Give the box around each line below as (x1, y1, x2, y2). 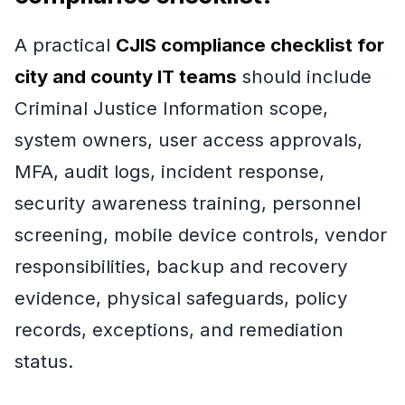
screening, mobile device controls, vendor (14, 222, 387, 246)
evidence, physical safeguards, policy (14, 286, 348, 309)
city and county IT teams (14, 64, 237, 88)
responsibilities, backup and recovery (14, 254, 348, 278)
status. (14, 349, 73, 372)
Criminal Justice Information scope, (14, 96, 328, 119)
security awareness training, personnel (14, 191, 361, 214)
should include (237, 64, 372, 88)
